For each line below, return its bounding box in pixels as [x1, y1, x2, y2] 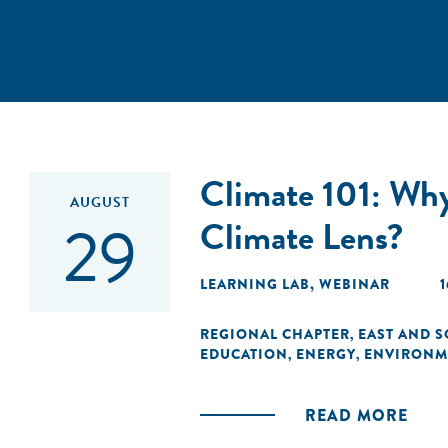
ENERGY [296, 344, 356, 364]
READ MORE [305, 404, 408, 427]
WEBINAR [319, 274, 390, 294]
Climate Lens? [200, 210, 403, 263]
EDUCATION [200, 344, 288, 364]
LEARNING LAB [200, 274, 310, 294]
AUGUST [70, 192, 130, 213]
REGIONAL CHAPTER [200, 324, 350, 344]
